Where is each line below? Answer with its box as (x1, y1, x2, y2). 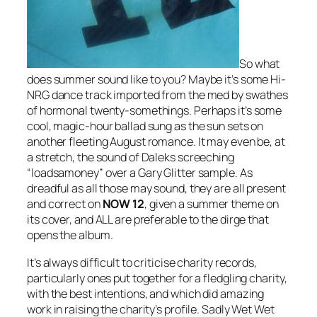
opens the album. (27, 227, 113, 243)
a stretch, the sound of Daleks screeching (27, 149, 234, 166)
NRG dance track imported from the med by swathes (27, 87, 289, 103)
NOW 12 (102, 196, 144, 212)
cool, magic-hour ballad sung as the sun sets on (27, 118, 264, 134)
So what (239, 56, 280, 72)
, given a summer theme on (144, 196, 279, 212)
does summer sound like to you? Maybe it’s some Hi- (27, 71, 286, 88)
